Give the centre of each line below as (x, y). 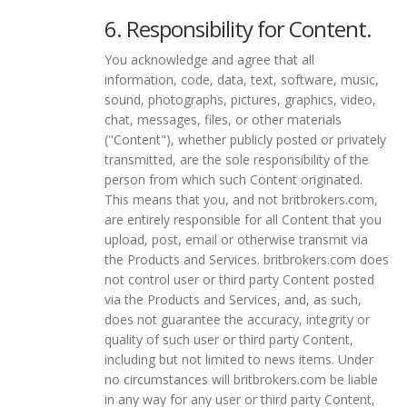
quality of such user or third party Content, (229, 339)
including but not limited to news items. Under (239, 359)
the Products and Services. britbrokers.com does (247, 259)
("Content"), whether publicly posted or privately (245, 139)
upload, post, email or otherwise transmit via (236, 239)
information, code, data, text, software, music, (242, 79)
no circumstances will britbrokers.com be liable (241, 379)
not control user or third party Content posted (239, 279)
